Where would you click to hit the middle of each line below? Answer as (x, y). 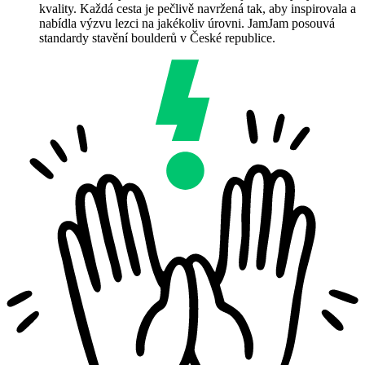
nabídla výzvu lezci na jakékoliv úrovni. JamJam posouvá (187, 24)
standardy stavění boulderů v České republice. (157, 38)
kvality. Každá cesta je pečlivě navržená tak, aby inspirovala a (198, 9)
